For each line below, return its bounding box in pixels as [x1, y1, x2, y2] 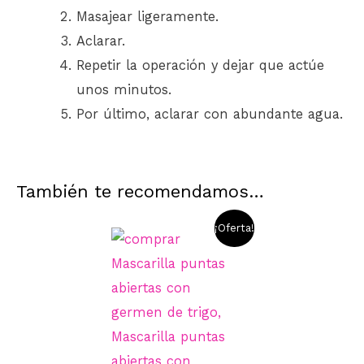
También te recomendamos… [16, 180, 264, 201]
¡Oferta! [214, 222, 254, 235]
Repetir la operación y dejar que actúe [76, 57, 324, 73]
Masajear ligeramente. [76, 8, 219, 24]
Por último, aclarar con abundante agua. [76, 106, 343, 122]
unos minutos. [76, 81, 171, 97]
